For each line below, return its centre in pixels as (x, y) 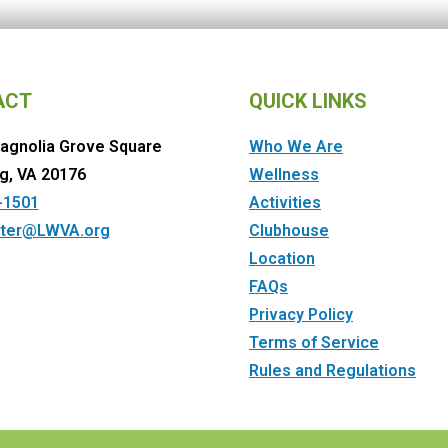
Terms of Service (314, 342)
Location (282, 258)
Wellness (284, 174)
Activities (285, 202)
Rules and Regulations (332, 370)
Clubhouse (289, 230)
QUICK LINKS (308, 101)
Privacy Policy (301, 314)
